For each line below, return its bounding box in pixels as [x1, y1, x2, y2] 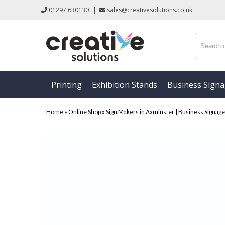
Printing [51, 79, 82, 91]
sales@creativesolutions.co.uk [105, 6, 192, 14]
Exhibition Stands [92, 79, 157, 91]
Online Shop [68, 108, 101, 116]
